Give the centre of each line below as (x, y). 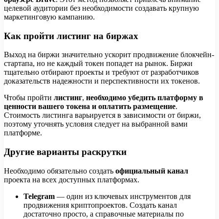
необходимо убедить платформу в (145, 98)
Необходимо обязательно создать (60, 171)
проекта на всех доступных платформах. (72, 179)
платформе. (23, 133)
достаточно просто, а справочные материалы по (104, 214)
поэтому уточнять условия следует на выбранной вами (96, 124)
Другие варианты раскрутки (65, 152)
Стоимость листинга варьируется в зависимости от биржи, (102, 115)
